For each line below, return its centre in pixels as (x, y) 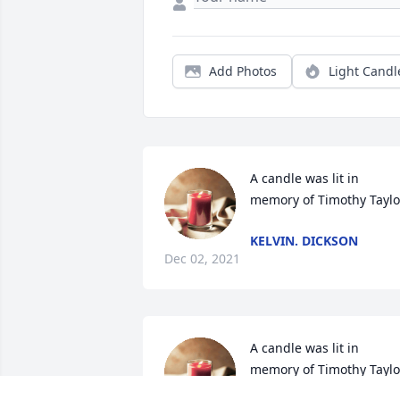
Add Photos (243, 71)
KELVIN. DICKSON (304, 241)
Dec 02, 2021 (202, 259)
